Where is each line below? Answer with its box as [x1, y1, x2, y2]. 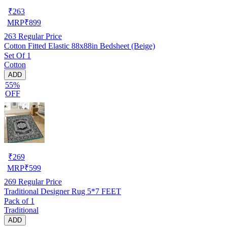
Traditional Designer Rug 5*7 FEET [87, 186, 121, 196]
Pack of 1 [4, 196, 34, 205]
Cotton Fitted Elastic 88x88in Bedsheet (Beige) [4, 41, 155, 50]
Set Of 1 [4, 51, 31, 60]
